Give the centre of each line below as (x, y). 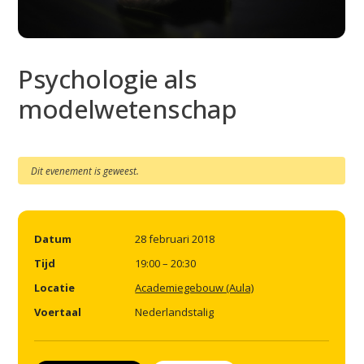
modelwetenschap (128, 108)
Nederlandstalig (175, 312)
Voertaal (58, 312)
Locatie (55, 287)
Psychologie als (108, 78)
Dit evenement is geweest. (85, 170)
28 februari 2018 (175, 238)
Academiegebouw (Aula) (195, 287)
